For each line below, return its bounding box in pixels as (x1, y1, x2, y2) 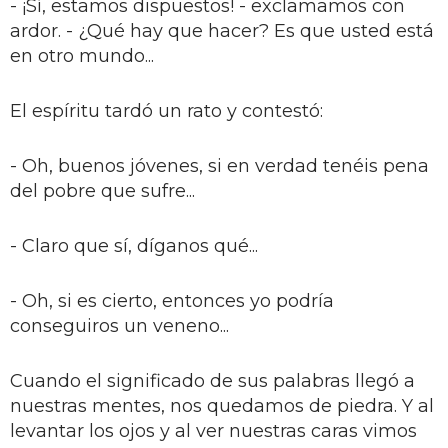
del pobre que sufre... (10, 179, 195, 202)
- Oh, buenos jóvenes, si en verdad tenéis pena (10, 154, 429, 177)
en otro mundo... (10, 44, 154, 67)
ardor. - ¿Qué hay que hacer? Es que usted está (10, 19, 434, 42)
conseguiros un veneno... (10, 314, 229, 337)
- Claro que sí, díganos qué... (10, 234, 258, 257)
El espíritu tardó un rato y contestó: (10, 99, 323, 122)
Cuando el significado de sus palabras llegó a (10, 369, 415, 392)
